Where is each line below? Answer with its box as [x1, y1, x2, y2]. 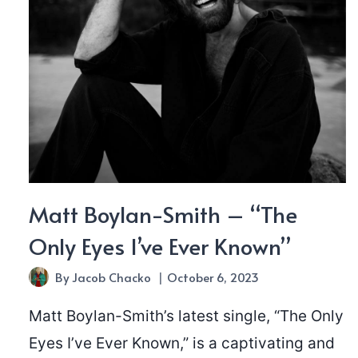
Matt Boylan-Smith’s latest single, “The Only [29, 307, 344, 326]
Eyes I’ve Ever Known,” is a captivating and [29, 334, 335, 353]
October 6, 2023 [167, 268, 260, 286]
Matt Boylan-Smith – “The [29, 198, 297, 230]
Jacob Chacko [72, 268, 152, 286]
